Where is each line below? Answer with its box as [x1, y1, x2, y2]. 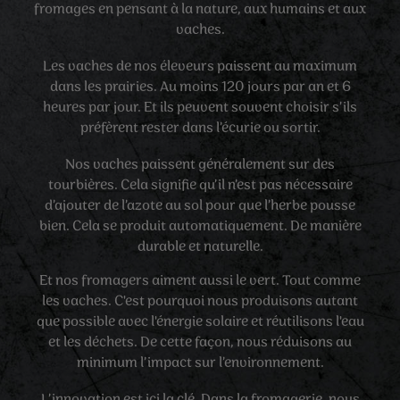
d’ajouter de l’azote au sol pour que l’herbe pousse [45, 196, 355, 216]
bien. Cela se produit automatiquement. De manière [38, 216, 362, 237]
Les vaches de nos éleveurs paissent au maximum [43, 56, 357, 77]
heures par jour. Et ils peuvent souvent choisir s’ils [43, 97, 357, 118]
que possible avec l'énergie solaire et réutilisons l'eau [36, 312, 364, 332]
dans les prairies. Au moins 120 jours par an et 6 [49, 77, 351, 97]
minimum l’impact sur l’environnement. [76, 353, 324, 373]
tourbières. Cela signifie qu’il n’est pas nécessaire [47, 175, 353, 196]
